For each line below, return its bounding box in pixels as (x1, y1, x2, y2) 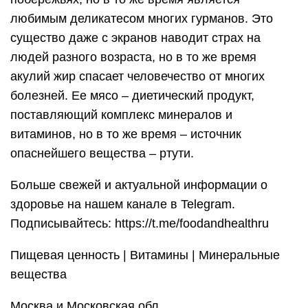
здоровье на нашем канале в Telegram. (10, 197, 235, 211)
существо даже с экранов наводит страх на (10, 31, 261, 45)
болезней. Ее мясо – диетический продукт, (10, 89, 254, 102)
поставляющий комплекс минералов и (10, 108, 232, 122)
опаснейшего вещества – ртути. (10, 146, 194, 160)
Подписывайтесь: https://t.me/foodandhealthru (10, 217, 269, 230)
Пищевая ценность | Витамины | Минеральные (10, 248, 280, 262)
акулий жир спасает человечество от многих (10, 69, 265, 83)
